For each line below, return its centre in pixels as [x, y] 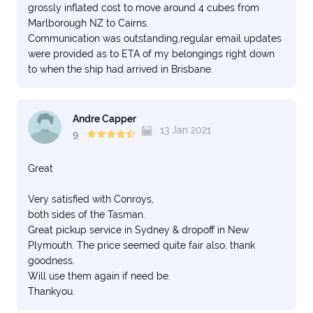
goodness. [51, 261]
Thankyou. [51, 291]
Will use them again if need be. [99, 276]
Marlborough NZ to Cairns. [88, 23]
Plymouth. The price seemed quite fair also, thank [141, 245]
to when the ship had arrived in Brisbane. [121, 69]
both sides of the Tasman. [87, 214]
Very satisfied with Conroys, [91, 199]
